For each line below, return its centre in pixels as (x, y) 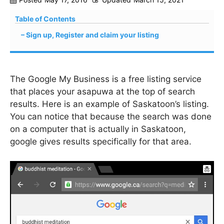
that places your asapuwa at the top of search (102, 91)
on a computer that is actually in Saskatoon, (98, 129)
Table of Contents (45, 19)
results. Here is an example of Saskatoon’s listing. (109, 104)
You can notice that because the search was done (111, 116)
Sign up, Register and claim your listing (92, 35)
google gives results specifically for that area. (101, 141)
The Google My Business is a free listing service (106, 79)
